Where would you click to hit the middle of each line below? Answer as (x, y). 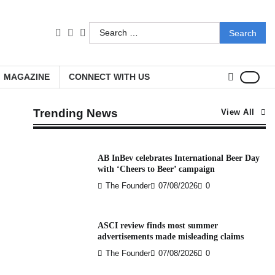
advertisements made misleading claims (170, 236)
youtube (99, 39)
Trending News (75, 113)
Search (104, 29)
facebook (77, 39)
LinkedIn (88, 39)
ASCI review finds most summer (157, 225)
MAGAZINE (27, 77)
